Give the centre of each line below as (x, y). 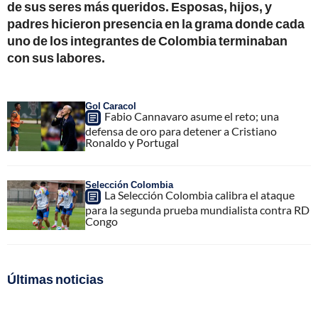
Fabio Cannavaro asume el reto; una (192, 116)
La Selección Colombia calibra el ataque (199, 194)
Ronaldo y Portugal (132, 142)
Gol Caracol (111, 105)
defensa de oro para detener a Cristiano (181, 131)
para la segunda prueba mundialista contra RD (197, 209)
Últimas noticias (55, 279)
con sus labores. (56, 57)
